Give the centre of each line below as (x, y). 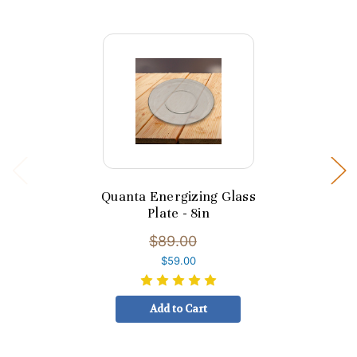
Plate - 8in (178, 214)
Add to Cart (178, 308)
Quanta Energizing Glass (178, 197)
